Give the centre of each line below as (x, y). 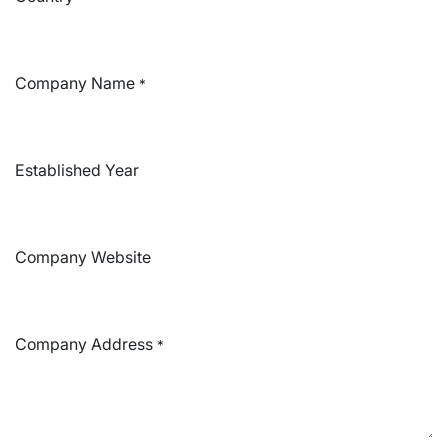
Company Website (83, 257)
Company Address (84, 344)
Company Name (75, 83)
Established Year (77, 170)
